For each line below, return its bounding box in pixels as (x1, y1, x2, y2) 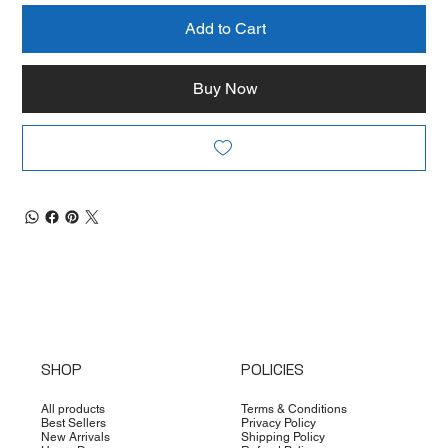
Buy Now (192, 79, 258, 99)
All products (40, 401, 105, 416)
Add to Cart (184, 19, 266, 39)
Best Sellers (40, 415, 106, 430)
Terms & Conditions (241, 401, 348, 416)
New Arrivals (40, 429, 113, 444)
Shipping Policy (241, 429, 326, 444)
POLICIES (241, 358, 305, 380)
